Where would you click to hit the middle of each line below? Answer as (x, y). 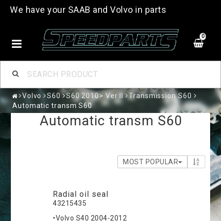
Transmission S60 (160, 95)
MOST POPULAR (151, 162)
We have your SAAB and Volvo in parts (88, 10)
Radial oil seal (81, 194)
